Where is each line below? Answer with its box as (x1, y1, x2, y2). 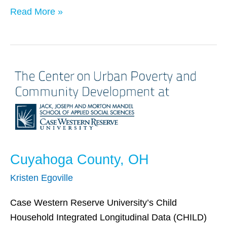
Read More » (10, 6, 63, 17)
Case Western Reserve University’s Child (10, 197, 177, 208)
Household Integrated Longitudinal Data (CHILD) (10, 212, 207, 222)
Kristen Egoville (10, 173, 73, 183)
